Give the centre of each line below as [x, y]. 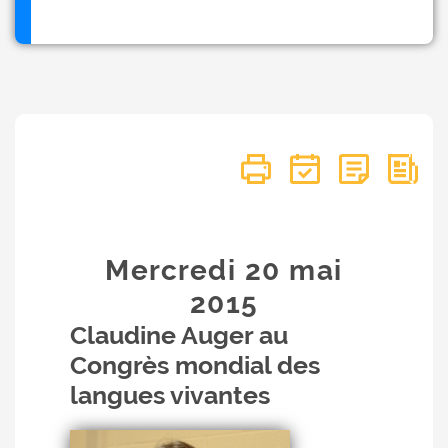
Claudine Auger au [179, 335]
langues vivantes [170, 395]
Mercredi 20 [197, 270]
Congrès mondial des [195, 365]
